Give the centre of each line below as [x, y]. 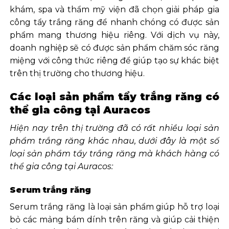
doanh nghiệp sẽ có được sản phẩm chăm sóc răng [114, 48]
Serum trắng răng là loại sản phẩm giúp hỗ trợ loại [114, 207]
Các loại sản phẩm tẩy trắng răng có [114, 97]
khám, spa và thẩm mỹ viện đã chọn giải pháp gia [114, 9]
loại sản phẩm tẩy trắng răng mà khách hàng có [114, 154]
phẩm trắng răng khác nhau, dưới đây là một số [114, 141]
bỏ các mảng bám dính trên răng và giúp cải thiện [114, 220]
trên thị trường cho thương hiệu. [77, 73]
